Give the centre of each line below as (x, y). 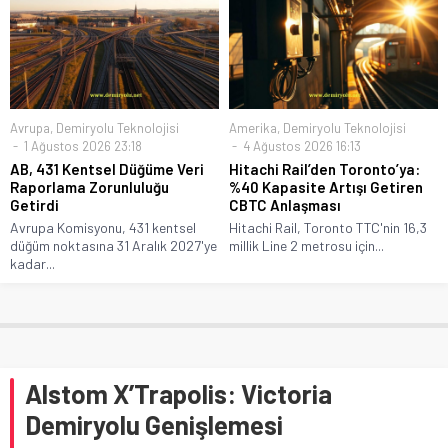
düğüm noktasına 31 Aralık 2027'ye (113, 245)
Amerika (253, 127)
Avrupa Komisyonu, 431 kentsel (103, 227)
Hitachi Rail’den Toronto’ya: (324, 168)
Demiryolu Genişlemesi (154, 424)
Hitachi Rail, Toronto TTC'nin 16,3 (328, 227)
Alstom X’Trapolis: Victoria (178, 393)
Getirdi (34, 204)
